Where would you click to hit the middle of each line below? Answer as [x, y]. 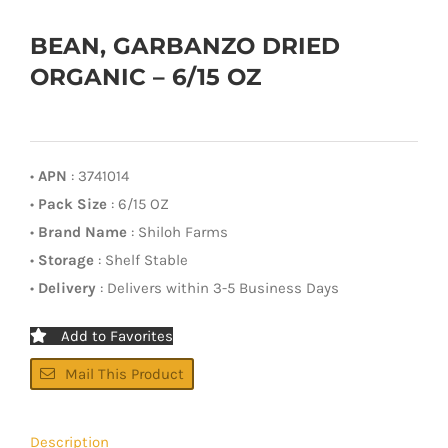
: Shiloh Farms [177, 231]
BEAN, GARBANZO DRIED [185, 45]
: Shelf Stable [141, 259]
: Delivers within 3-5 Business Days [217, 287]
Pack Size [72, 203]
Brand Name [82, 231]
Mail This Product [124, 373]
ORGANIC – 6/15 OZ [145, 76]
